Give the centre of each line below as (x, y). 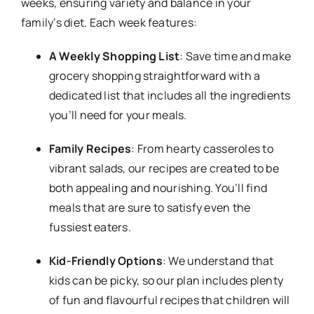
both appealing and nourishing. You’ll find (158, 187)
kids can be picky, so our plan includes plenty (166, 280)
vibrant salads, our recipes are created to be (164, 168)
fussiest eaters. (90, 227)
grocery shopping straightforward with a (155, 75)
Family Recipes (90, 148)
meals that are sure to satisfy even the (150, 207)
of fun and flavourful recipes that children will (169, 300)
